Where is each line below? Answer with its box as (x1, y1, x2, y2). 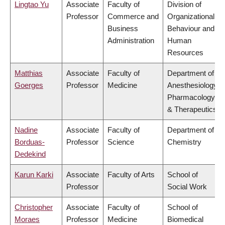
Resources (167, 48, 203, 57)
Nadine (15, 126, 38, 135)
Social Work (167, 182, 207, 191)
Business (107, 24, 138, 33)
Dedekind (15, 150, 46, 159)
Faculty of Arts (107, 170, 155, 179)
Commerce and (107, 12, 159, 21)
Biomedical (167, 215, 203, 224)
